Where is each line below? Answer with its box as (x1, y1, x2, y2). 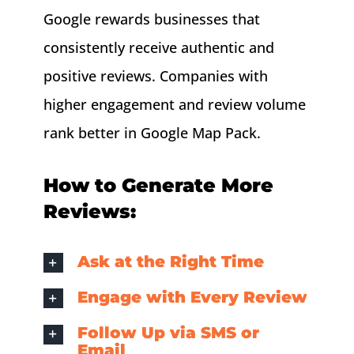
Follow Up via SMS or (77, 323, 259, 343)
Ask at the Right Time (77, 252, 264, 272)
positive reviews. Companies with (43, 66, 268, 86)
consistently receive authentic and (43, 38, 274, 58)
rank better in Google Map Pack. (43, 123, 261, 143)
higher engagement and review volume (43, 95, 306, 115)
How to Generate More (43, 174, 273, 198)
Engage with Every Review (77, 288, 307, 307)
